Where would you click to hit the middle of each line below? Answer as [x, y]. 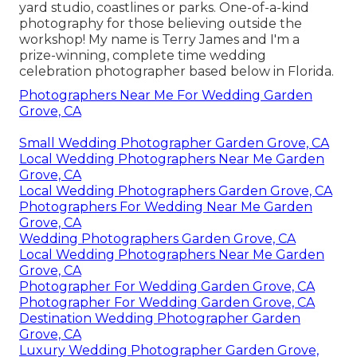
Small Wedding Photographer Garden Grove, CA [174, 143]
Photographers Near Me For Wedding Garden [166, 95]
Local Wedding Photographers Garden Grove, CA [176, 190]
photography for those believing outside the [161, 23]
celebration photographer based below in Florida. [177, 71]
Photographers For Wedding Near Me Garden [166, 206]
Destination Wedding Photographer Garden [160, 318]
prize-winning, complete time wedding [143, 55]
